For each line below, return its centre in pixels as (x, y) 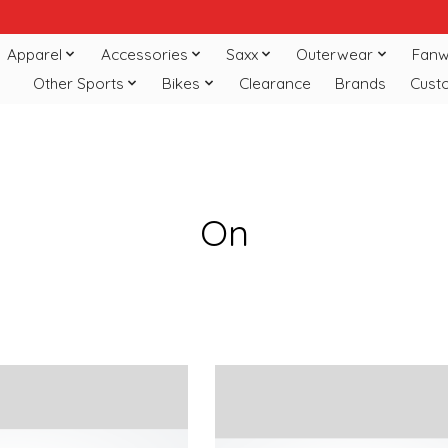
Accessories (144, 54)
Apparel (35, 54)
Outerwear (335, 54)
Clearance (274, 83)
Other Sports (78, 83)
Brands (360, 83)
